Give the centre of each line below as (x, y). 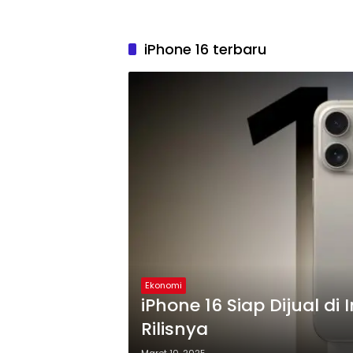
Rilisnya (179, 329)
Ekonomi (163, 285)
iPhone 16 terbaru (205, 49)
